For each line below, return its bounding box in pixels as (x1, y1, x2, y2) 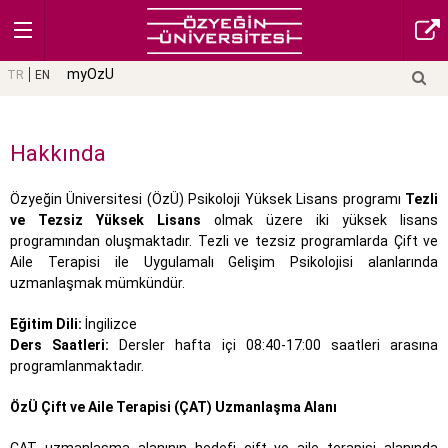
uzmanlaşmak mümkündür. (10, 275, 185, 292)
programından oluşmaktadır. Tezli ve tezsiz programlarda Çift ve (10, 233, 438, 250)
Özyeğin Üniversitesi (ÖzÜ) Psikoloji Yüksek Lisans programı (10, 191, 405, 208)
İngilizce (82, 316, 137, 333)
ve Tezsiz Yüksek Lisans (10, 212, 201, 229)
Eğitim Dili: (10, 316, 82, 333)
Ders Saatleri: (10, 337, 110, 354)
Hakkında (10, 141, 106, 167)
